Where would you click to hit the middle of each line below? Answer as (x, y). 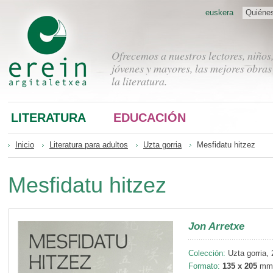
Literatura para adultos (89, 145)
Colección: (207, 253)
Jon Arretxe (216, 226)
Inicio (25, 145)
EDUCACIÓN (150, 117)
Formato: (204, 266)
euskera (219, 12)
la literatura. (139, 81)
